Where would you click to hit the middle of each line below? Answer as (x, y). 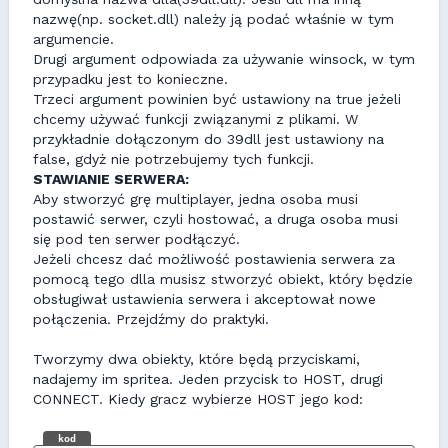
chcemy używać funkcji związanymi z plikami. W (195, 119)
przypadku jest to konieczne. (130, 79)
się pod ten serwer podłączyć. (136, 239)
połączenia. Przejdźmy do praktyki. (151, 319)
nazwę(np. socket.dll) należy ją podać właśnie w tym (213, 19)
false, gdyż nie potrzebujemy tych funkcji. (173, 159)
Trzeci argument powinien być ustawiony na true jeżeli (217, 99)
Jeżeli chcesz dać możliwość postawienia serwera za (214, 259)
